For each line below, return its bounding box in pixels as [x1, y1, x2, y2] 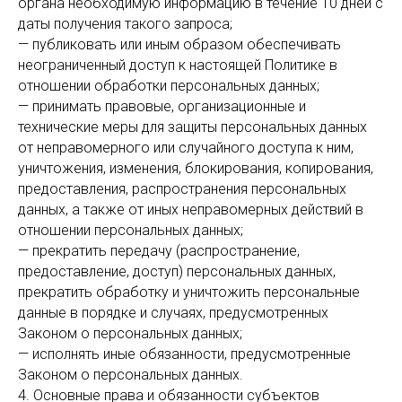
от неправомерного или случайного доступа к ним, [18, 139, 354, 156]
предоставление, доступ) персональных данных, [18, 263, 336, 280]
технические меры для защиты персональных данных [18, 118, 367, 135]
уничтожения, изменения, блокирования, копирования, [18, 160, 373, 177]
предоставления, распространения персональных [18, 180, 346, 197]
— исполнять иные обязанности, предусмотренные [18, 345, 351, 363]
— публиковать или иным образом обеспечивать [18, 36, 341, 53]
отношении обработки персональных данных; [18, 77, 319, 94]
